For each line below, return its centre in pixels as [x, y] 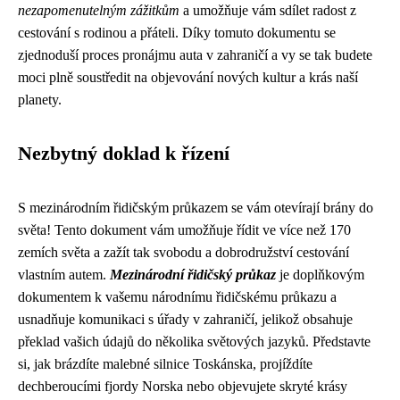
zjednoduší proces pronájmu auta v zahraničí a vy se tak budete [195, 55]
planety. [40, 100]
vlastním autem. [64, 275]
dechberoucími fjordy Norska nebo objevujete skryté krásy [183, 386]
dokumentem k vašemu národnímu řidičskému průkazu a [177, 297]
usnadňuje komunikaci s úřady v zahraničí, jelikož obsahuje [185, 319]
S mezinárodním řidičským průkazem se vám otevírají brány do [196, 208]
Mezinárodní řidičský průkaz [193, 275]
